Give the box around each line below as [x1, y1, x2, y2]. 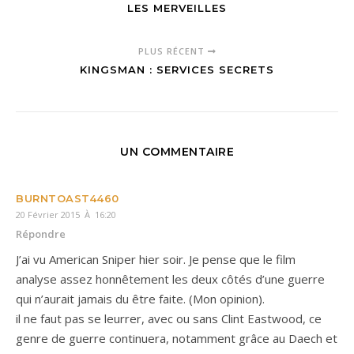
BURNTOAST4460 [16, 191, 119, 205]
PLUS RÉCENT [137, 44, 208, 57]
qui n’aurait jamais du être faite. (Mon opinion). [16, 290, 265, 307]
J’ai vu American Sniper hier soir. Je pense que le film [16, 250, 296, 267]
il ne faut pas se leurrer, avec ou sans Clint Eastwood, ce [16, 310, 322, 326]
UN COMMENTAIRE [120, 144, 234, 159]
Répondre [16, 226, 66, 241]
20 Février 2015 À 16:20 [16, 208, 116, 220]
